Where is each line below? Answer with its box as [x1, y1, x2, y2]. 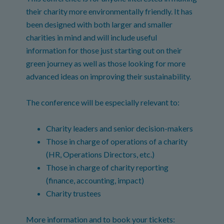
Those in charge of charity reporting [46, 162, 169, 172]
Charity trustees [46, 188, 101, 198]
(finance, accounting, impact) [46, 175, 144, 185]
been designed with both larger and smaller [26, 19, 173, 29]
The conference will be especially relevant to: [26, 97, 180, 107]
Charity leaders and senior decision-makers [46, 123, 193, 133]
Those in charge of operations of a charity [46, 136, 188, 146]
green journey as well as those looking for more [26, 58, 186, 68]
